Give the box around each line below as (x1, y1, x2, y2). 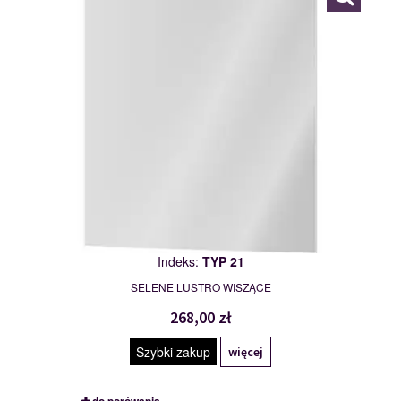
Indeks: (157, 252, 202, 271)
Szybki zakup (136, 343, 210, 362)
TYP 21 (201, 252, 244, 271)
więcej (228, 344, 263, 361)
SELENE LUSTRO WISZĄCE (130, 279, 271, 295)
